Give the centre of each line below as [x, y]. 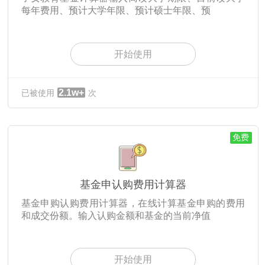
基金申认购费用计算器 [133, 185]
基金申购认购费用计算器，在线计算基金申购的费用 [133, 203]
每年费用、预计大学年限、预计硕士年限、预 [116, 11]
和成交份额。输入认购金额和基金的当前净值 [116, 216]
